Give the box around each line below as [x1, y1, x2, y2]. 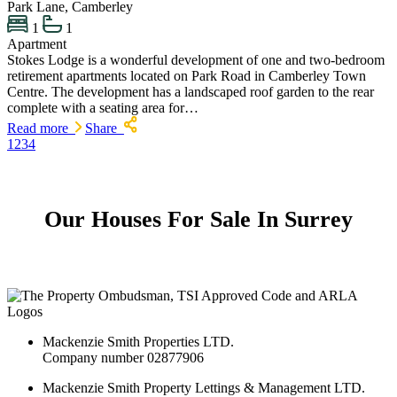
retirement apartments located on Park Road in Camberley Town [7, 68, 366, 84]
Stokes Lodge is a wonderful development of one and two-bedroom [7, 52, 385, 68]
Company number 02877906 [43, 349, 204, 365]
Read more [7, 120, 75, 136]
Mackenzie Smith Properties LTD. [43, 333, 234, 349]
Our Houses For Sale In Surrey [44, 206, 353, 233]
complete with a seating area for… [7, 100, 198, 116]
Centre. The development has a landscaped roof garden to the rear [7, 84, 374, 100]
